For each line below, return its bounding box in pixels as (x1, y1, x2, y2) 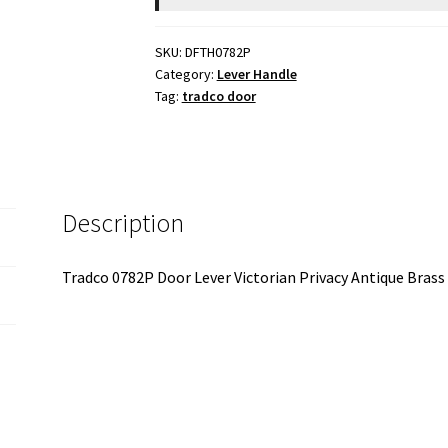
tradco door (181, 86, 256, 105)
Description (62, 206, 185, 239)
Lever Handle (216, 64, 297, 83)
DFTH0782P (184, 42, 251, 61)
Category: (154, 64, 217, 83)
